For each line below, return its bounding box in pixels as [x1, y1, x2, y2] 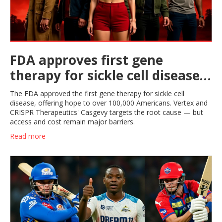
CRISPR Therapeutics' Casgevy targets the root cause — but [10, 107, 203, 117]
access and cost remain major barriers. [10, 116, 135, 126]
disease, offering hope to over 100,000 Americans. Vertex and [10, 98, 208, 108]
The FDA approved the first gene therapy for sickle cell [10, 88, 184, 98]
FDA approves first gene [10, 51, 163, 69]
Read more [10, 131, 46, 141]
